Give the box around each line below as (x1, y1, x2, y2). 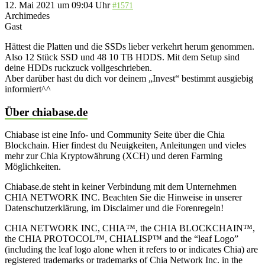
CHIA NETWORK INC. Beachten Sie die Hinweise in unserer (5, 192, 242, 203)
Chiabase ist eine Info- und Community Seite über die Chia (5, 130, 225, 140)
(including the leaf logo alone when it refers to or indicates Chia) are (5, 244, 258, 255)
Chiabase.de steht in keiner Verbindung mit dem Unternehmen (5, 182, 237, 192)
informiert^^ (5, 83, 51, 94)
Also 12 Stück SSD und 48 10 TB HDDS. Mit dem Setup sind (5, 51, 240, 62)
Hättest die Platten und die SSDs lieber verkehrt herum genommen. (5, 41, 254, 51)
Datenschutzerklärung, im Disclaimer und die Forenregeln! (5, 203, 224, 214)
